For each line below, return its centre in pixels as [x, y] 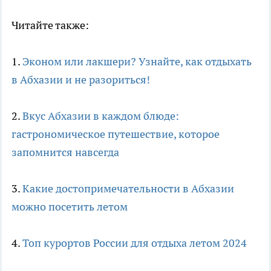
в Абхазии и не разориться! [81, 80]
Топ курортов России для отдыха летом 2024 [135, 243]
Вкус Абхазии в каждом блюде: [101, 116]
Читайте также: [50, 25]
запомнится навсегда [65, 152]
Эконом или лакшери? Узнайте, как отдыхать [137, 62]
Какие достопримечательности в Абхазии [128, 189]
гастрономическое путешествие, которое [116, 134]
